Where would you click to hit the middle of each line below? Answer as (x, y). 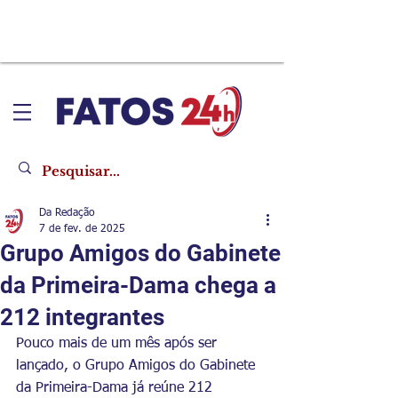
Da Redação (67, 213)
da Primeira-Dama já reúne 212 (116, 388)
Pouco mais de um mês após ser (119, 344)
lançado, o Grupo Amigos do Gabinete (138, 366)
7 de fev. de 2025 (82, 229)
